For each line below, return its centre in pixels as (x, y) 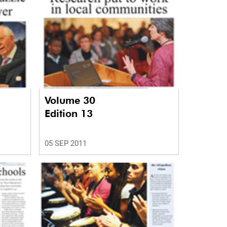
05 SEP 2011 (65, 144)
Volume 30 (71, 101)
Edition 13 (68, 114)
